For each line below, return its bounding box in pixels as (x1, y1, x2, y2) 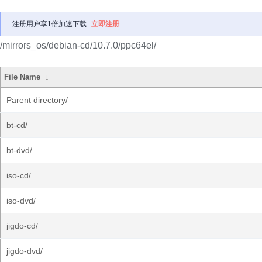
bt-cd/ (6, 120, 27, 130)
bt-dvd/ (6, 146, 32, 155)
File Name (4, 73, 41, 81)
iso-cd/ (6, 171, 31, 180)
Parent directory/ (6, 95, 68, 105)
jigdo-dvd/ (6, 246, 43, 256)
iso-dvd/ (6, 196, 36, 205)
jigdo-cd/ (6, 221, 38, 230)
